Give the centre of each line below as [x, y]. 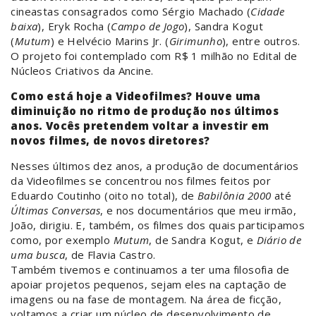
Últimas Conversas [56, 211]
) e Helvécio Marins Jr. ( [110, 41]
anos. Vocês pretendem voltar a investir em [140, 126]
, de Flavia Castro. [110, 255]
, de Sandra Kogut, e [203, 240]
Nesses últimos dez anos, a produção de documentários [155, 166]
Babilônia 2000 [234, 196]
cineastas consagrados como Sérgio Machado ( [131, 12]
